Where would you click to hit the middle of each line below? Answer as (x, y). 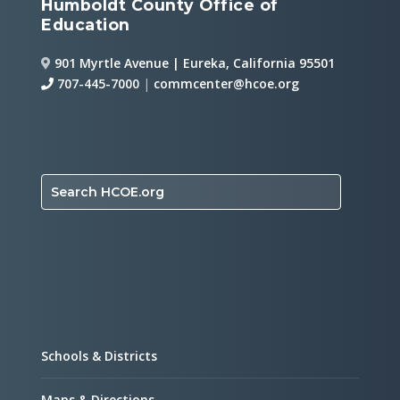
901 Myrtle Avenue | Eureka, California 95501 (195, 62)
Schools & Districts (100, 355)
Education (86, 24)
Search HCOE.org (108, 192)
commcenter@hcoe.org (227, 83)
